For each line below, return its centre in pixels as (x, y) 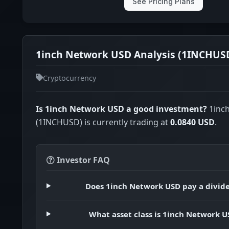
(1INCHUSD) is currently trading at (103, 122)
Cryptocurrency (70, 78)
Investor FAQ (82, 160)
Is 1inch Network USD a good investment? (121, 109)
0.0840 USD (192, 122)
